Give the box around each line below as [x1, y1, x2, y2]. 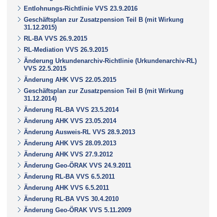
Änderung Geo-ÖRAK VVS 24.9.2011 [24, 161, 131, 169]
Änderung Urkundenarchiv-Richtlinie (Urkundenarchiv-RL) [24, 57, 197, 64]
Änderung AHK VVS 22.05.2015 [24, 76, 116, 83]
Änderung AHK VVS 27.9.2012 [24, 150, 113, 158]
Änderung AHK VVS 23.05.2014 [24, 117, 116, 124]
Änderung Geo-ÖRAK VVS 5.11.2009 [24, 206, 131, 214]
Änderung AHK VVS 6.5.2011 [24, 184, 109, 191]
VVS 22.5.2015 [24, 64, 66, 72]
